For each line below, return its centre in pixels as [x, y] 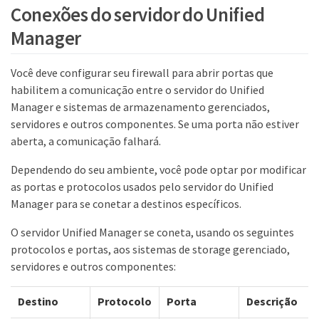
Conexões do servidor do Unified [138, 15]
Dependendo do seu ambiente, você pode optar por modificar [158, 169]
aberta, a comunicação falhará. [86, 141]
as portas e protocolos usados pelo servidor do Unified [142, 186]
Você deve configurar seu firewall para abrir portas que [142, 72]
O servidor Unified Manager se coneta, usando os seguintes [152, 232]
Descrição [272, 301]
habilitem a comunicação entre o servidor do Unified [137, 89]
